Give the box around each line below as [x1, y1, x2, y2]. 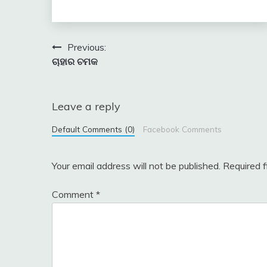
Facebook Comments [142, 123, 222, 134]
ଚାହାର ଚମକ [52, 55, 98, 67]
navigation [51, 61, 133, 81]
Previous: [67, 41, 106, 53]
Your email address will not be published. [52, 159, 221, 172]
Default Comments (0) [52, 123, 135, 134]
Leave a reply [52, 99, 120, 113]
